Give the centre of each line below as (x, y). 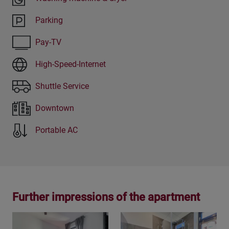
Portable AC (57, 130)
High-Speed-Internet (71, 64)
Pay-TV (49, 42)
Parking (49, 20)
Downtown (55, 108)
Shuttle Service (62, 86)
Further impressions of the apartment (106, 197)
